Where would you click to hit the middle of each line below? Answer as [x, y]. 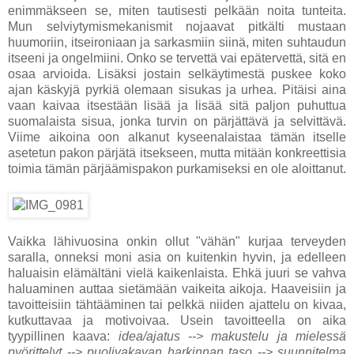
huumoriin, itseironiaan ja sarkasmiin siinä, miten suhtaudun [177, 43]
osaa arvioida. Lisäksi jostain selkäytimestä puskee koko [177, 74]
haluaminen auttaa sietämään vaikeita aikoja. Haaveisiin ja [177, 289]
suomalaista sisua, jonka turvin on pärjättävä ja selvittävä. [177, 122]
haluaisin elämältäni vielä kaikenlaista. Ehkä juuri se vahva [177, 273]
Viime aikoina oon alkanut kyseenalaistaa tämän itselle [177, 137]
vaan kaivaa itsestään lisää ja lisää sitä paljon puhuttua [177, 106]
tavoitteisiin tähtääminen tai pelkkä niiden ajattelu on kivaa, [177, 305]
